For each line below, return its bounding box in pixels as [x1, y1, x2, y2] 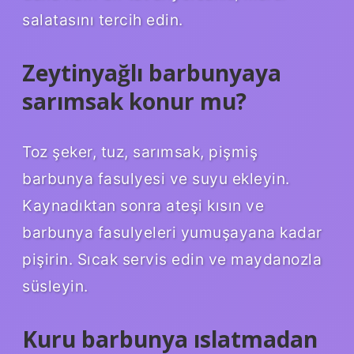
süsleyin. [22, 276, 88, 296]
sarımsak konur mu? [22, 86, 247, 117]
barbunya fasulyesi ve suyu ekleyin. [22, 168, 290, 188]
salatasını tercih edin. [22, 10, 183, 30]
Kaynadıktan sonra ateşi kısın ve [22, 195, 264, 215]
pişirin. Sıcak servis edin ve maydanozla [22, 249, 322, 269]
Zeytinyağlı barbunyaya [22, 58, 281, 88]
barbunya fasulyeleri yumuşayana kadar [22, 222, 322, 242]
